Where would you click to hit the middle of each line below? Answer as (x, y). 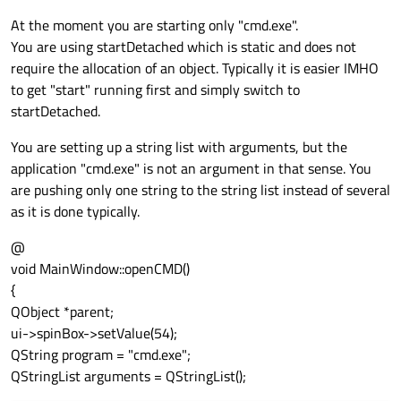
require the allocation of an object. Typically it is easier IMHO (195, 68)
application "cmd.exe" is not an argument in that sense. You (191, 169)
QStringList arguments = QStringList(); (128, 376)
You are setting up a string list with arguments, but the (179, 147)
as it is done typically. (75, 212)
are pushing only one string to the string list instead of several (200, 190)
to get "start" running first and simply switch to (155, 90)
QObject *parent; (62, 312)
